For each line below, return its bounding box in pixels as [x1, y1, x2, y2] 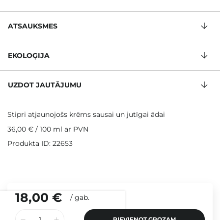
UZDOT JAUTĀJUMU [8, 81, 82, 90]
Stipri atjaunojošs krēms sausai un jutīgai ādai [7, 110, 165, 119]
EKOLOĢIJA [8, 51, 50, 60]
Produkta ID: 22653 [7, 139, 73, 148]
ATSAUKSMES [8, 22, 57, 31]
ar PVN [62, 125, 88, 134]
